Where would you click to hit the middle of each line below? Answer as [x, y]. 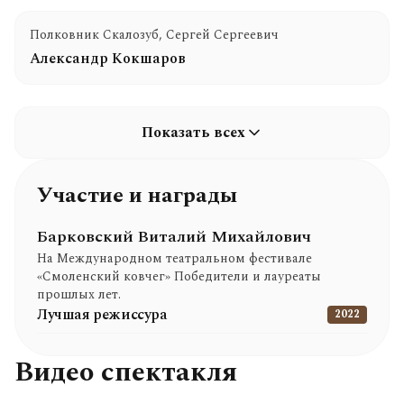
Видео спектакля [126, 372]
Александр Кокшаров [108, 59]
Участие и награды [137, 196]
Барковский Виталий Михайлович [174, 237]
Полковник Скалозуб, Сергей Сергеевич [154, 35]
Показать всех [193, 133]
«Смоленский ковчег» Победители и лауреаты [179, 276]
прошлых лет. [79, 294]
